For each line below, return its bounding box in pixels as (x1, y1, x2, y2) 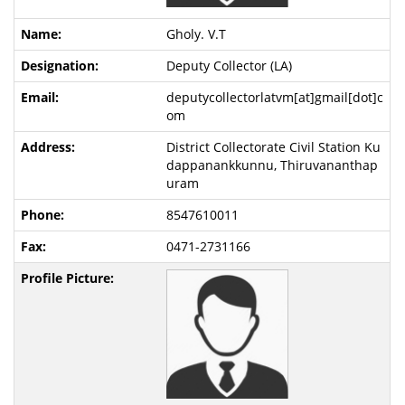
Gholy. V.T (165, 25, 226, 43)
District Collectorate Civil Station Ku (165, 138, 381, 156)
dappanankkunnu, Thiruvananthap (165, 156, 378, 174)
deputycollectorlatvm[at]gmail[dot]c (165, 89, 383, 107)
